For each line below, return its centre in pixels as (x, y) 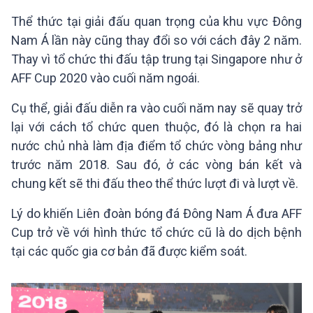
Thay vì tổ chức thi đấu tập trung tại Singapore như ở (156, 59)
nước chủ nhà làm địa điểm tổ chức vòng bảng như (156, 146)
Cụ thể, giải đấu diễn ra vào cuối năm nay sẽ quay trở (156, 108)
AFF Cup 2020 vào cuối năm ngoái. (105, 78)
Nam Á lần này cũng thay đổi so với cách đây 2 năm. (156, 40)
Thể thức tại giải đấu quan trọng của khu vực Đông (156, 21)
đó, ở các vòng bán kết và (219, 165)
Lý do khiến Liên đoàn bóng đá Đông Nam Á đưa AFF (156, 213)
